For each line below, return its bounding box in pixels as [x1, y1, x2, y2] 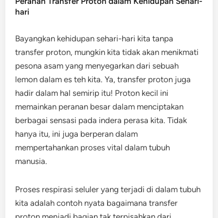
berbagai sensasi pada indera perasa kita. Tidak [15, 115, 187, 125]
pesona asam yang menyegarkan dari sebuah [15, 61, 179, 71]
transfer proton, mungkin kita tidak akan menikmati [15, 47, 199, 57]
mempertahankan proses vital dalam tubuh [15, 143, 170, 152]
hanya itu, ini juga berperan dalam [15, 129, 138, 139]
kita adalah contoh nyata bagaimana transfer [15, 198, 178, 208]
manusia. [15, 156, 48, 166]
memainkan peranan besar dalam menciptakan [15, 102, 184, 111]
